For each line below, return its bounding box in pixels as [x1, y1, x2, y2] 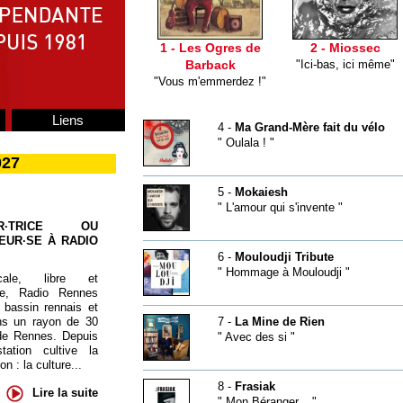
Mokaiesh [234, 185, 288, 199]
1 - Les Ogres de [159, 40, 261, 55]
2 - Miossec [309, 40, 381, 55]
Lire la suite [31, 385, 98, 399]
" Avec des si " [217, 330, 295, 344]
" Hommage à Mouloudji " [217, 265, 350, 279]
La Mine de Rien [234, 315, 325, 328]
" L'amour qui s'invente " [217, 201, 343, 214]
